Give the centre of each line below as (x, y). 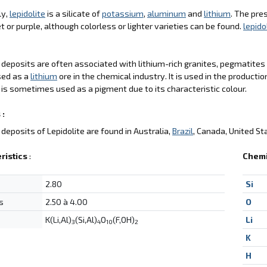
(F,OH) (123, 219)
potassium (123, 13)
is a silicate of (74, 13)
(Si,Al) (86, 219)
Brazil (183, 131)
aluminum (167, 13)
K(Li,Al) (58, 219)
